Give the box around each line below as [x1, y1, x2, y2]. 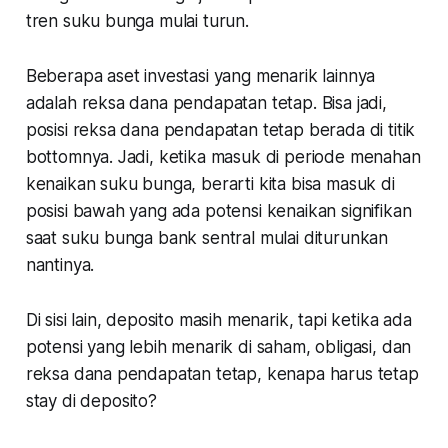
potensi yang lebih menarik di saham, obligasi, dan [25, 336, 412, 357]
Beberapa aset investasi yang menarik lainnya [25, 65, 376, 86]
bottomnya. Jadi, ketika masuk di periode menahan [25, 146, 421, 167]
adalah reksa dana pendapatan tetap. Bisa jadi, [25, 92, 387, 113]
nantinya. [25, 254, 95, 275]
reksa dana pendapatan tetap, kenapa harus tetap [25, 363, 419, 384]
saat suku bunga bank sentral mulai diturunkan [25, 227, 389, 248]
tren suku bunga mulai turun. [25, 10, 249, 31]
